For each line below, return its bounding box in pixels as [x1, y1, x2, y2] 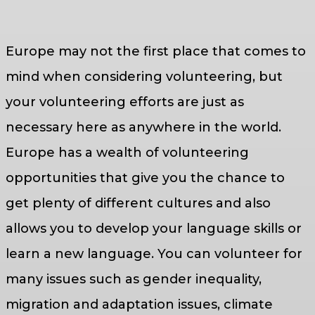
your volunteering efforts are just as [6, 94, 244, 110]
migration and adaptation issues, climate [6, 296, 273, 312]
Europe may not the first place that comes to [6, 43, 306, 59]
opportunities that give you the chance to [6, 169, 285, 186]
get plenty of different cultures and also [6, 195, 271, 211]
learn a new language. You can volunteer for [6, 245, 302, 262]
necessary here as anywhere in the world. [6, 119, 281, 135]
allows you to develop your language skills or [6, 220, 302, 236]
